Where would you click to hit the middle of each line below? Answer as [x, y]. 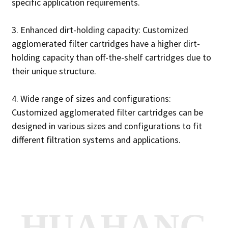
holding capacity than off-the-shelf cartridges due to [111, 58]
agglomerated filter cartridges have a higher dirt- [106, 44]
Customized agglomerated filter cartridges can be [107, 112]
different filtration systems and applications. [96, 140]
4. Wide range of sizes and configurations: [91, 99]
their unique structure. [54, 71]
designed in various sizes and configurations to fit [107, 126]
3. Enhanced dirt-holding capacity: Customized [100, 30]
